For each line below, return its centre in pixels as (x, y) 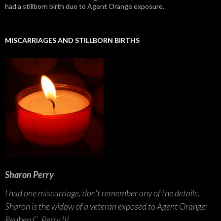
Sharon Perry (29, 174)
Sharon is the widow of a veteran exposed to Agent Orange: (106, 206)
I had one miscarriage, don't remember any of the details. (103, 193)
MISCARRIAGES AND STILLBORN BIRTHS (72, 40)
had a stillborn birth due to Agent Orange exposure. (85, 6)
